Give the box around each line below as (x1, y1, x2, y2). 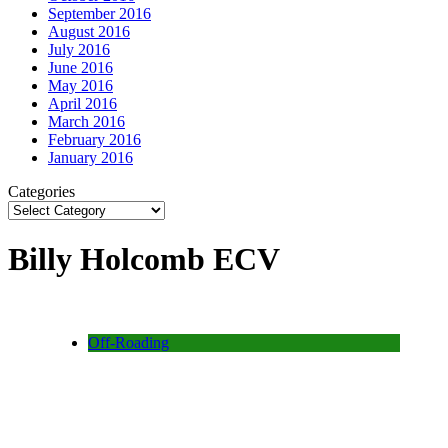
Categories (8, 182, 75, 200)
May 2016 (48, 76, 113, 94)
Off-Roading (88, 333, 169, 351)
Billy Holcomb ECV (8, 241, 280, 278)
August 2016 (48, 22, 130, 40)
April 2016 (48, 94, 117, 112)
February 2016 (48, 130, 141, 148)
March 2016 (48, 112, 125, 130)
